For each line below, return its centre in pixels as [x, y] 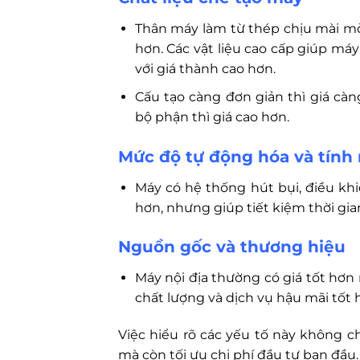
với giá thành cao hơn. [205, 69]
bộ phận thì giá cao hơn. [212, 117]
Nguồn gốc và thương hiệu [232, 247]
